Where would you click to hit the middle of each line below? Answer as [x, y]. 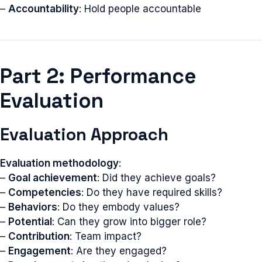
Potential [30, 221]
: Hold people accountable [140, 8]
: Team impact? [106, 236]
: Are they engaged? [119, 251]
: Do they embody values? [118, 207]
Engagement [39, 251]
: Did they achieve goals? [156, 177]
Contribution [39, 236]
